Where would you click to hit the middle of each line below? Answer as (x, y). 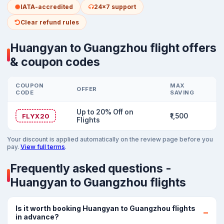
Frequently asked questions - (91, 168)
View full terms (43, 147)
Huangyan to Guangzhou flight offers (113, 48)
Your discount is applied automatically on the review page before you (110, 139)
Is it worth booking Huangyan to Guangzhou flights (105, 208)
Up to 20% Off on (105, 112)
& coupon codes (55, 62)
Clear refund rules (50, 22)
